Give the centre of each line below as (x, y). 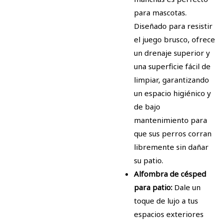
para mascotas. (160, 13)
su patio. (149, 161)
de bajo (147, 107)
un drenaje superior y (172, 53)
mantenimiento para (170, 120)
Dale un (187, 187)
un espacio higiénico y (172, 93)
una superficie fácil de (172, 66)
